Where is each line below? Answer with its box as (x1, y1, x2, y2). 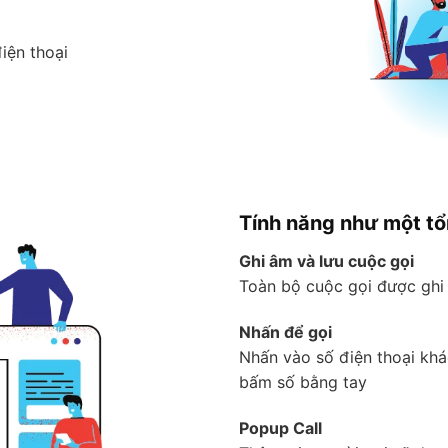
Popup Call (239, 417, 322, 438)
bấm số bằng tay (239, 371, 367, 392)
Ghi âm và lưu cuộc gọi (239, 251, 414, 272)
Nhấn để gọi (239, 321, 332, 342)
